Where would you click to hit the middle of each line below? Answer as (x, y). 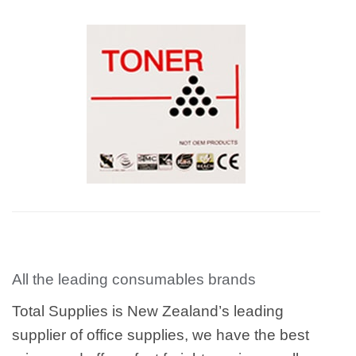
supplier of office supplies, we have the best (161, 335)
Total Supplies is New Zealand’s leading (148, 311)
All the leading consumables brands (134, 280)
